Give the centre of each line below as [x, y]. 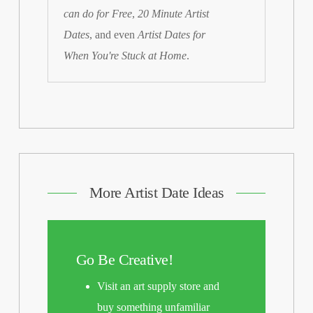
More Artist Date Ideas [156, 193]
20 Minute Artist [174, 13]
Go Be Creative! [124, 259]
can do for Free [98, 13]
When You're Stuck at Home [125, 55]
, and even [114, 34]
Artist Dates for [172, 34]
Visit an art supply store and [158, 286]
